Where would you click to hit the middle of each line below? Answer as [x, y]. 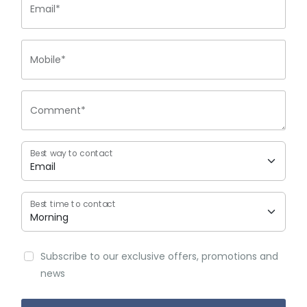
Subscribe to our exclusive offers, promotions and [159, 257]
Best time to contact [73, 204]
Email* [45, 9]
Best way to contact [72, 153]
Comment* [58, 111]
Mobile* [48, 60]
